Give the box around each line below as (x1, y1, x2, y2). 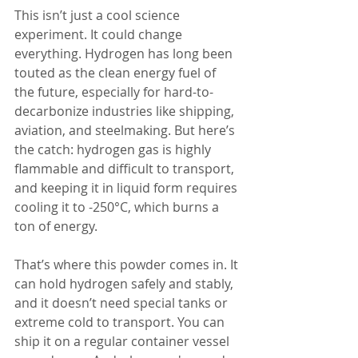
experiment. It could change (14, 26, 185, 43)
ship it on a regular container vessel (14, 332, 229, 350)
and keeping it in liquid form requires (14, 179, 241, 197)
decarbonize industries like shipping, (14, 102, 237, 120)
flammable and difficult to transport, (14, 160, 237, 177)
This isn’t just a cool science (14, 6, 183, 24)
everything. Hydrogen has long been (14, 45, 236, 62)
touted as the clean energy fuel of (14, 64, 219, 82)
